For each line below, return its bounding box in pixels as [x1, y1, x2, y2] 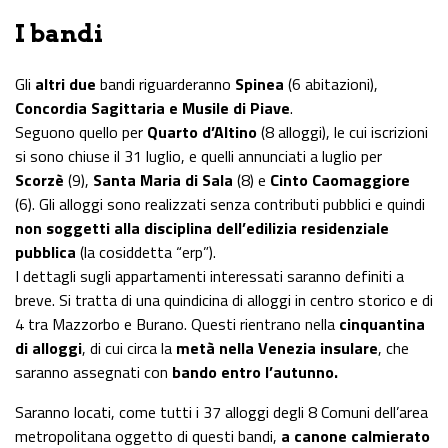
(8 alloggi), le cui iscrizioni [257, 119, 428, 144]
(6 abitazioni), [284, 71, 378, 96]
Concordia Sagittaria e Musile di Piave [15, 95, 290, 120]
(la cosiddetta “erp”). [76, 239, 216, 264]
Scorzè [15, 167, 64, 192]
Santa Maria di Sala [93, 167, 233, 192]
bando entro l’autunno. [172, 359, 338, 384]
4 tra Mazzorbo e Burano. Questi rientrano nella [15, 311, 339, 336]
